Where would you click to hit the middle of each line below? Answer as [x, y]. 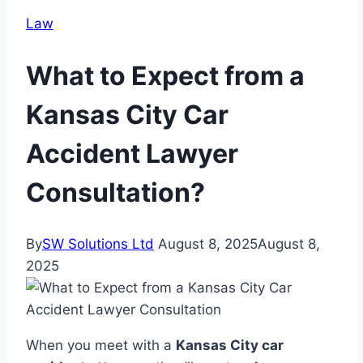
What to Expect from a [165, 75]
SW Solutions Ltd [98, 244]
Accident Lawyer [132, 153]
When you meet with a [101, 346]
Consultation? [115, 192]
